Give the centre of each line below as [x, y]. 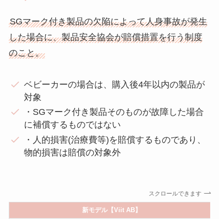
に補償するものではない [73, 125]
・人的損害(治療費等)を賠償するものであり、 [115, 140]
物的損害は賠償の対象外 [73, 152]
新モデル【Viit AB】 [112, 210]
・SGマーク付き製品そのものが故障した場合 [114, 112]
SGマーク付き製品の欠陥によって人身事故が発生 [108, 22]
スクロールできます [175, 193]
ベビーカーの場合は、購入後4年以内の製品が [115, 84]
